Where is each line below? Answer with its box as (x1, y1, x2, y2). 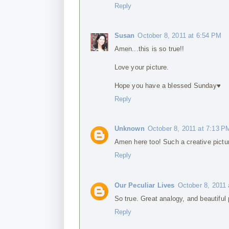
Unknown (114, 125, 145, 133)
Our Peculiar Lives (114, 181, 175, 189)
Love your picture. (114, 63, 169, 72)
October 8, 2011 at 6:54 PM (138, 32, 221, 40)
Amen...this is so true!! (114, 45, 185, 53)
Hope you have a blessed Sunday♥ (114, 82, 221, 90)
